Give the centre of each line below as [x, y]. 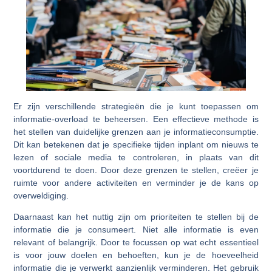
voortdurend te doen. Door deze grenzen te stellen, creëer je [136, 170]
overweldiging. [41, 195]
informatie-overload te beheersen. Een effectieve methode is [136, 119]
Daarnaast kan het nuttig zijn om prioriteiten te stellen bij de [136, 216]
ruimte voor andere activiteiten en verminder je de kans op [136, 182]
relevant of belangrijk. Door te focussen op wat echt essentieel [136, 242]
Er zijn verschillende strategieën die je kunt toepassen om [136, 106]
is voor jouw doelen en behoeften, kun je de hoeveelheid [136, 255]
